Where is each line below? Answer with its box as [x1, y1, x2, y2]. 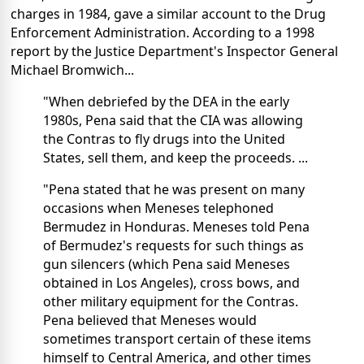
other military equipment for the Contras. [43, 292, 298, 310]
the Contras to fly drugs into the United [43, 129, 285, 148]
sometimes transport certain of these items [43, 329, 311, 348]
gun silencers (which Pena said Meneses [43, 254, 290, 273]
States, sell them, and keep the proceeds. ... [43, 148, 308, 167]
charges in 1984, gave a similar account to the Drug [11, 4, 326, 23]
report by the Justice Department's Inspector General [11, 41, 338, 60]
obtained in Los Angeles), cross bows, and [43, 273, 300, 292]
